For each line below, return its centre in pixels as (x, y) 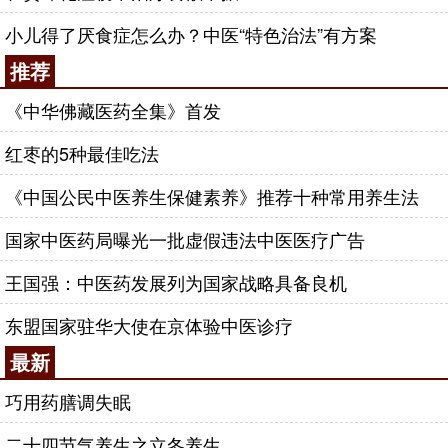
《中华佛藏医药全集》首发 (113, 110)
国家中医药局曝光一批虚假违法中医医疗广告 (185, 239)
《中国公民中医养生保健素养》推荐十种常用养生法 (212, 196)
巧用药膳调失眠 (68, 401)
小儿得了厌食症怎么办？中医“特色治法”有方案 (191, 34)
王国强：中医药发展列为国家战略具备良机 (176, 282)
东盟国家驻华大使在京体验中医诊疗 (149, 325)
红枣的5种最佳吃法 (82, 153)
